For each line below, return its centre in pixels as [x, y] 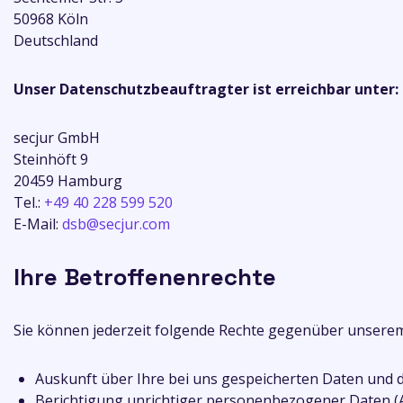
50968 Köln [51, 19]
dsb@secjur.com [116, 224]
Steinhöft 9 [51, 159]
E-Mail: [38, 224]
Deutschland [56, 40]
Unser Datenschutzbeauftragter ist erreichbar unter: [206, 89]
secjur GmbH [57, 138]
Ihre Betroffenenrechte [145, 277]
